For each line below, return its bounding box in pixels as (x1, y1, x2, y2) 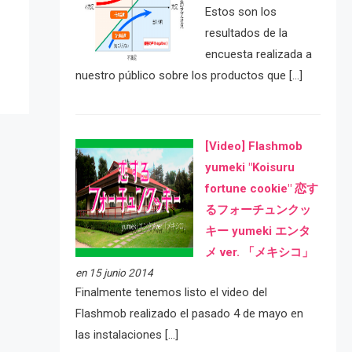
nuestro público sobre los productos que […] (75, 68, 302, 83)
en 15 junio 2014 (75, 266, 153, 279)
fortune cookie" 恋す (204, 181, 318, 196)
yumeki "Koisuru (204, 159, 295, 174)
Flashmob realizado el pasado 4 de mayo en (75, 306, 303, 321)
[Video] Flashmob (204, 138, 302, 153)
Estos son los (204, 5, 277, 20)
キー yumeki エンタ (204, 223, 310, 238)
